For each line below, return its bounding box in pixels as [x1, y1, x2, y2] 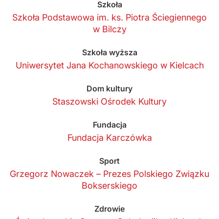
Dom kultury [87, 83, 132, 93]
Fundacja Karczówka [67, 132, 152, 143]
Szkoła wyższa [82, 47, 137, 57]
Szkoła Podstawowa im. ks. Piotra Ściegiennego [12, 12, 207, 22]
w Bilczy [92, 23, 127, 34]
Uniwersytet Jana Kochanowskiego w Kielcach [15, 60, 204, 70]
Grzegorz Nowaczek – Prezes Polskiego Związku [10, 168, 209, 179]
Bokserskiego [82, 180, 137, 191]
